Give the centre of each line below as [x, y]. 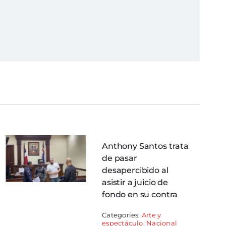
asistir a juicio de [135, 183]
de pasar [120, 158]
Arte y [151, 215]
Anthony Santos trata [145, 146]
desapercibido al [135, 171]
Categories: [122, 215]
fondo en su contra [140, 195]
